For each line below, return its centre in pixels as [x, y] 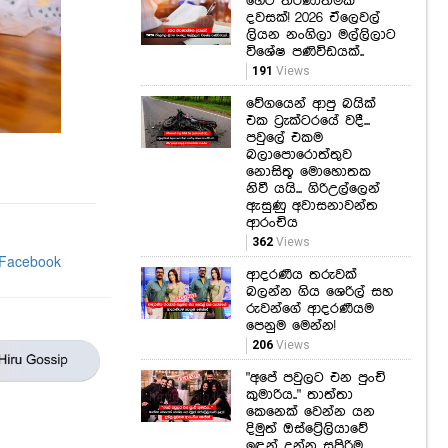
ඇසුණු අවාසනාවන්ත [312, 206]
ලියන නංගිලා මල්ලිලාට [321, 35]
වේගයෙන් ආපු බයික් [311, 104]
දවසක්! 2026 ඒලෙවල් [313, 18]
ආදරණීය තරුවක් [301, 275]
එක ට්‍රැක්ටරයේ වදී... [308, 121]
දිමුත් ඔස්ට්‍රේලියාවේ [307, 429]
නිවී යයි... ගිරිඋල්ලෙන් [313, 189]
